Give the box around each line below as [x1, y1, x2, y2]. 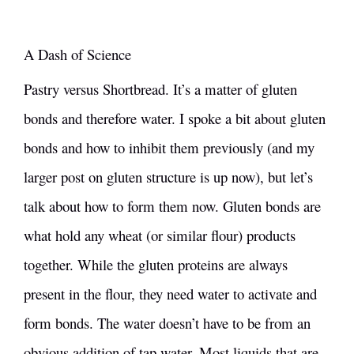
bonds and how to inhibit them [24, 137, 199, 157]
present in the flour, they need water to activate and [24, 283, 317, 303]
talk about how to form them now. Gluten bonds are [24, 195, 321, 216]
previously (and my [199, 137, 314, 157]
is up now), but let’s [196, 166, 313, 186]
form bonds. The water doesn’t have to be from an [24, 312, 311, 333]
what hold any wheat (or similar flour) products [24, 224, 296, 245]
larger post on [24, 166, 107, 186]
